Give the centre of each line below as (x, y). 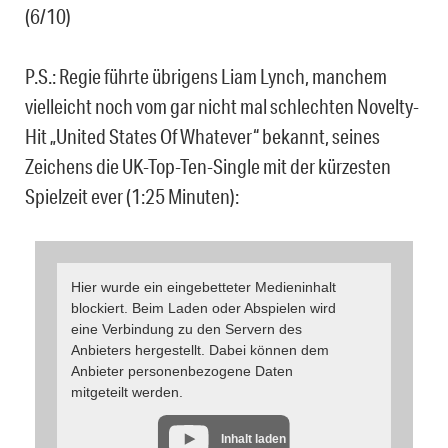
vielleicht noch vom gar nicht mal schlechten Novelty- (222, 106)
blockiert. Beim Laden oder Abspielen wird (203, 308)
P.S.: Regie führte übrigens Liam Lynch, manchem (206, 76)
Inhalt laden (254, 438)
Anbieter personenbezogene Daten (181, 371)
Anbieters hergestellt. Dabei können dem (199, 350)
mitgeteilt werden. (126, 392)
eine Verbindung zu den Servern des (186, 329)
